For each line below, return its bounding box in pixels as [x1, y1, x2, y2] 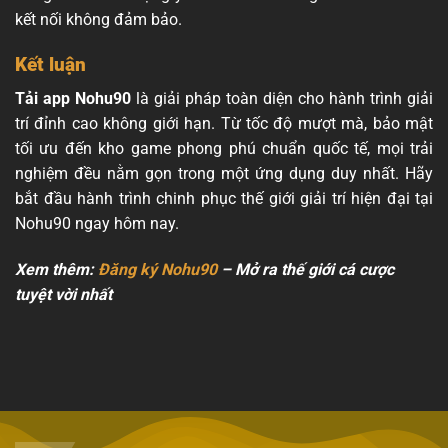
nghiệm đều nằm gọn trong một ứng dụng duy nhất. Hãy [15, 164, 433, 184]
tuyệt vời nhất [15, 284, 112, 304]
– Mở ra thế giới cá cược [217, 259, 394, 279]
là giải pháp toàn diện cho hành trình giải [131, 89, 433, 109]
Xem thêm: [15, 259, 98, 279]
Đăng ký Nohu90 [98, 259, 217, 279]
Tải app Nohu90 [15, 89, 131, 109]
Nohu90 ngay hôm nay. [15, 214, 179, 234]
